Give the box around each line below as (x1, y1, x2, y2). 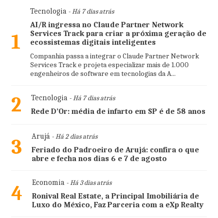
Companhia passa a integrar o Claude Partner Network (30, 51, 199, 60)
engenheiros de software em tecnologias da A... (30, 69, 176, 78)
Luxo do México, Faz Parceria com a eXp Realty (32, 200, 203, 209)
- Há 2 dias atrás (50, 132, 97, 141)
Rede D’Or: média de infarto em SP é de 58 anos (31, 107, 205, 116)
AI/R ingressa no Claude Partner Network (30, 20, 183, 29)
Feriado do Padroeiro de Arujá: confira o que (31, 145, 199, 154)
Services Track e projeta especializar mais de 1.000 (30, 60, 189, 69)
